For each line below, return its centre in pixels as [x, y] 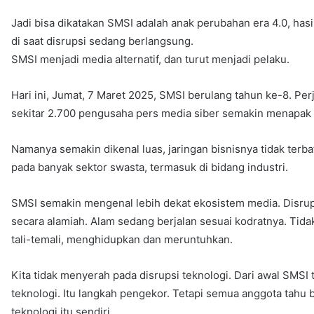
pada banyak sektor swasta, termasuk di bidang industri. [150, 167]
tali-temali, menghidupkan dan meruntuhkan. [122, 239]
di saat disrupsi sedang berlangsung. [103, 41]
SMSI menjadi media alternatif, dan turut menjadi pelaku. [151, 59]
